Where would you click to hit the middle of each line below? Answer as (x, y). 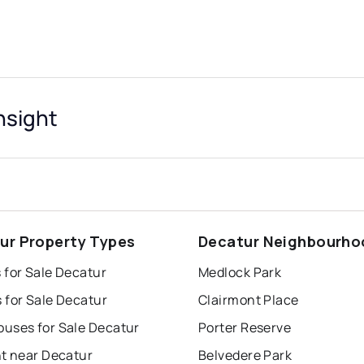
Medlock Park (240, 273)
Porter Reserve (245, 328)
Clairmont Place (249, 300)
